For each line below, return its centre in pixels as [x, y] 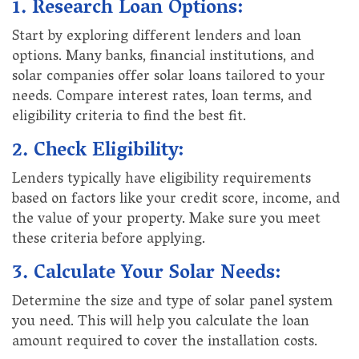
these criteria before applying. [109, 241]
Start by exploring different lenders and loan [157, 38]
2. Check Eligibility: [98, 152]
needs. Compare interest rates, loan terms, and [162, 98]
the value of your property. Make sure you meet [166, 221]
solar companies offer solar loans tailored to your [169, 78]
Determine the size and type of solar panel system [172, 303]
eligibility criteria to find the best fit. [129, 118]
